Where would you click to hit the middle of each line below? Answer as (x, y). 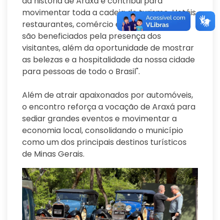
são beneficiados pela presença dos (92, 36)
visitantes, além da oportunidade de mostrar (108, 48)
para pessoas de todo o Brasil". (81, 72)
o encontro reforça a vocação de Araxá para (109, 107)
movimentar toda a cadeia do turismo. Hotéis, (110, 13)
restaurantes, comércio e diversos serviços (105, 25)
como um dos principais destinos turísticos (104, 142)
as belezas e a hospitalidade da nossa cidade (109, 60)
